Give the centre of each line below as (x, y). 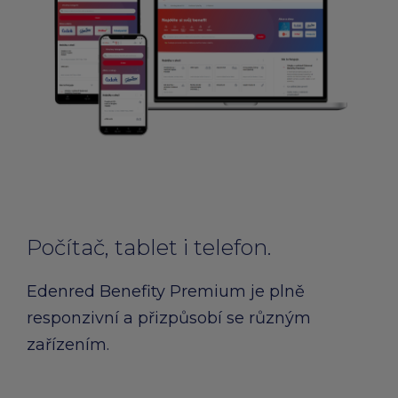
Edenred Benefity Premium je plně (166, 291)
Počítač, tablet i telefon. (149, 247)
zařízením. (68, 345)
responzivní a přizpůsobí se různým (169, 318)
